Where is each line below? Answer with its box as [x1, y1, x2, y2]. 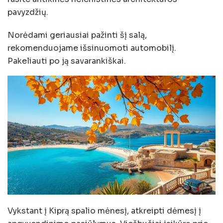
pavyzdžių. [7, 7, 48, 18]
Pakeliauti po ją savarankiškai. [7, 56, 126, 67]
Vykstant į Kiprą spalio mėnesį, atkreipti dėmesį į [7, 206, 201, 217]
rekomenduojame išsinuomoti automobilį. [7, 43, 176, 54]
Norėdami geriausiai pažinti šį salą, [7, 30, 147, 41]
